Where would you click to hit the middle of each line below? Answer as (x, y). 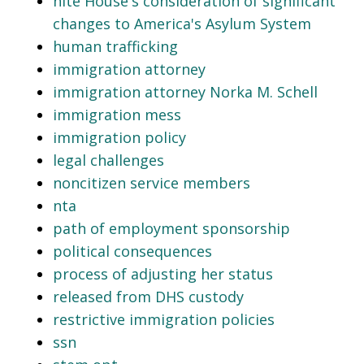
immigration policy (119, 137)
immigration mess (117, 114)
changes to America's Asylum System (182, 23)
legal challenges (108, 160)
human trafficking (115, 46)
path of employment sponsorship (171, 228)
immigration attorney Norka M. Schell (185, 91)
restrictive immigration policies (164, 319)
